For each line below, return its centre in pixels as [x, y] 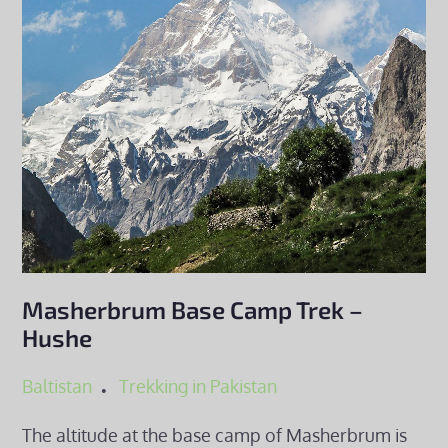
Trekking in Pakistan [198, 386]
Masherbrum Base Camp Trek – [193, 309]
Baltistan [57, 386]
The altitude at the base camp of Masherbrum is [215, 435]
